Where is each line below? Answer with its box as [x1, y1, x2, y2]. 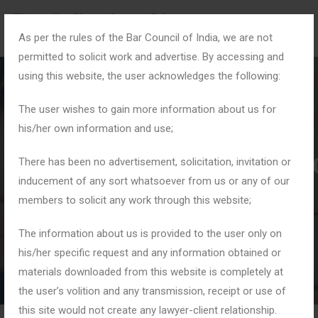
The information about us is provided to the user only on [18, 227, 282, 240]
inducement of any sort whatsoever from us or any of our [18, 175, 290, 187]
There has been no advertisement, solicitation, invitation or [18, 155, 291, 168]
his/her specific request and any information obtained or [18, 246, 281, 259]
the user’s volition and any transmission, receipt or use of [18, 285, 286, 297]
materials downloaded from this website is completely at [18, 265, 283, 278]
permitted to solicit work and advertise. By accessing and [18, 50, 284, 63]
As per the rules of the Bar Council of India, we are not [18, 31, 273, 44]
